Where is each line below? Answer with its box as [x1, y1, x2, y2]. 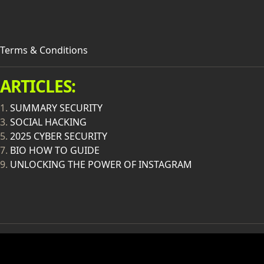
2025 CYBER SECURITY [10, 130, 107, 143]
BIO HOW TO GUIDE [10, 144, 100, 157]
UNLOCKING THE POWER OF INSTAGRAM [10, 158, 192, 171]
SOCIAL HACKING [10, 115, 87, 128]
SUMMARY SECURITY [10, 101, 103, 114]
